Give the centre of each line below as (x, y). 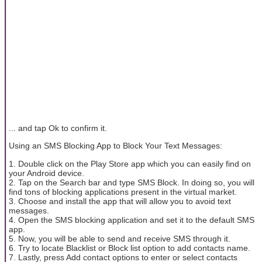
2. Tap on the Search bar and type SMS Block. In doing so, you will (132, 182)
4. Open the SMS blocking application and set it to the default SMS (132, 220)
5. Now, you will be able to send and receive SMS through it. (120, 238)
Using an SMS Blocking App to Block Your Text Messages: (116, 146)
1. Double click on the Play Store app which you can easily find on (130, 163)
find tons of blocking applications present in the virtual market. (123, 192)
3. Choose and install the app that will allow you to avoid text (120, 201)
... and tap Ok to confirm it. (58, 128)
